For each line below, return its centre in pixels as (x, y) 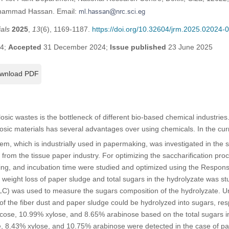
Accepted (25, 47)
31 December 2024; (75, 47)
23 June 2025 (189, 47)
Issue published (138, 47)
